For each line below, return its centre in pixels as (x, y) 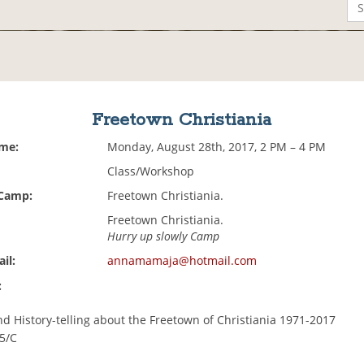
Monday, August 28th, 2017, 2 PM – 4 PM (217, 147)
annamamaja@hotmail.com (182, 261)
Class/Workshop (151, 171)
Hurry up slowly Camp (164, 236)
